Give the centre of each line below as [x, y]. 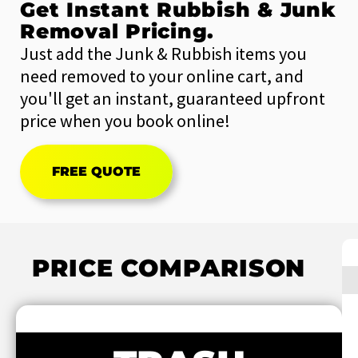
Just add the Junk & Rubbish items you [163, 53]
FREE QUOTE [96, 171]
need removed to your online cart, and [162, 76]
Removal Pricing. [117, 31]
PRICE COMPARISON [169, 268]
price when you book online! [125, 120]
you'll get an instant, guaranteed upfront [173, 98]
